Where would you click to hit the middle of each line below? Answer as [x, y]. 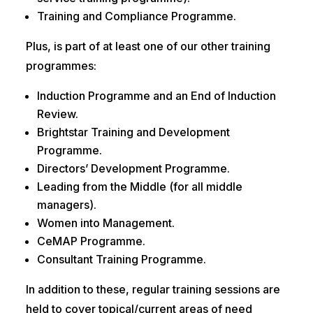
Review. [57, 114]
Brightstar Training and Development [133, 132]
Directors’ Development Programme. [133, 169]
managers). [66, 205]
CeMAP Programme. [91, 241]
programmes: [61, 66]
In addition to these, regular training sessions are [153, 290]
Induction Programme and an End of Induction [156, 96]
